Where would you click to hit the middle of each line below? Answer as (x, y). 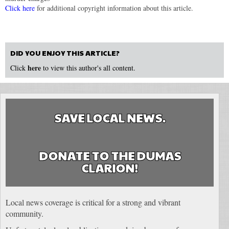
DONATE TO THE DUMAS (110, 156)
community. (25, 214)
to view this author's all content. (89, 68)
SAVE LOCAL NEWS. (110, 118)
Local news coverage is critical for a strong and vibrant (93, 202)
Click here (21, 8)
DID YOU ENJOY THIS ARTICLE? (65, 53)
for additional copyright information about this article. (115, 8)
